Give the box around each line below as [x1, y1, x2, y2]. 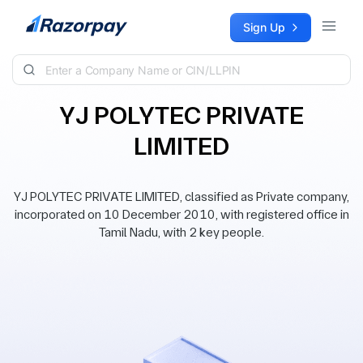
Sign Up [243, 20, 285, 34]
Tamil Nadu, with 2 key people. [99, 224, 264, 240]
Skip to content [13, 14, 94, 28]
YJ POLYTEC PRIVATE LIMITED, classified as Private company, [14, 189, 349, 204]
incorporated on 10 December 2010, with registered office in [14, 207, 349, 222]
